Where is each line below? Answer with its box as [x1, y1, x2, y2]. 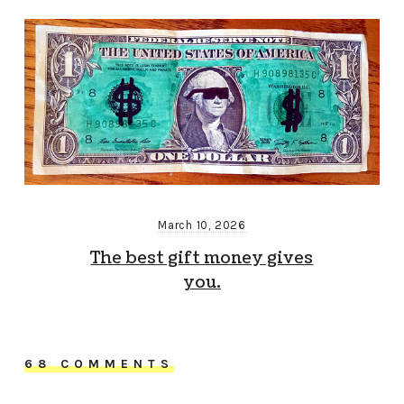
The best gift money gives [90, 247, 314, 271]
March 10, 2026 [158, 218, 246, 233]
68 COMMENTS [23, 356, 174, 372]
